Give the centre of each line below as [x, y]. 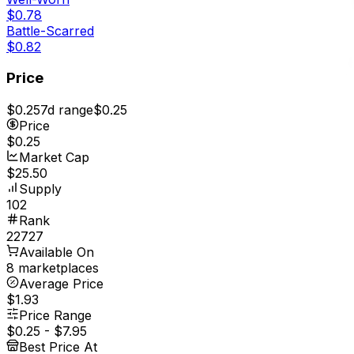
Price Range [55, 316]
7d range [67, 110]
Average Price [61, 284]
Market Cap [54, 158]
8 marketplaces [53, 268]
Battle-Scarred [50, 30]
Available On [56, 252]
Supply [40, 189]
